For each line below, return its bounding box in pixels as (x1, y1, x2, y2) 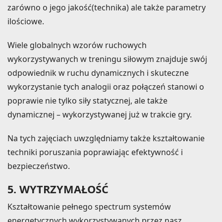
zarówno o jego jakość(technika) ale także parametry (7, 1, 206, 13)
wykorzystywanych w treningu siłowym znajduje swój (7, 53, 207, 64)
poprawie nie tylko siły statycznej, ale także (7, 95, 167, 106)
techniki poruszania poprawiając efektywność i (7, 146, 183, 158)
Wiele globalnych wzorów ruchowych (7, 39, 147, 51)
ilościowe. (7, 15, 44, 27)
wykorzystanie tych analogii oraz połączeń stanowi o (7, 81, 204, 92)
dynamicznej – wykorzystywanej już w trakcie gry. (7, 109, 192, 120)
